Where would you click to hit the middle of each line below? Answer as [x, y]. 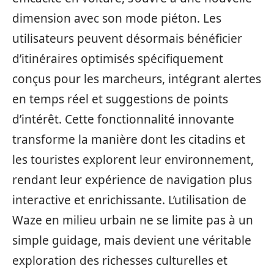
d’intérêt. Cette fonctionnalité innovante [123, 119]
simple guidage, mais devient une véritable [132, 240]
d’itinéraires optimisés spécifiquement [118, 59]
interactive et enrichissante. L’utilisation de [129, 200]
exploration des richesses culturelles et [120, 261]
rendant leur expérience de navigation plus [132, 180]
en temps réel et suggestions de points [120, 99]
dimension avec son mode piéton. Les [117, 18]
